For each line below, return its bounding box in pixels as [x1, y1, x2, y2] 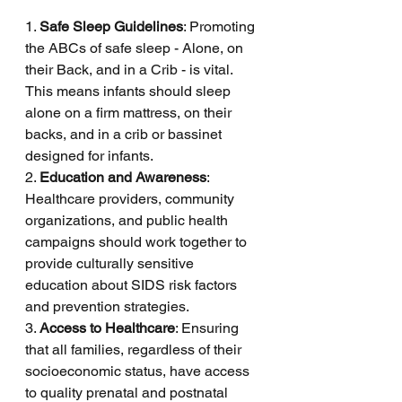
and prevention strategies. [25, 297, 189, 315]
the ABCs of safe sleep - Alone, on [25, 39, 247, 57]
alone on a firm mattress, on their [25, 103, 235, 121]
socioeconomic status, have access [25, 362, 253, 380]
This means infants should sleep [25, 82, 234, 100]
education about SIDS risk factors [25, 275, 240, 293]
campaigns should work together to [25, 232, 250, 250]
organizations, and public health [25, 211, 232, 229]
